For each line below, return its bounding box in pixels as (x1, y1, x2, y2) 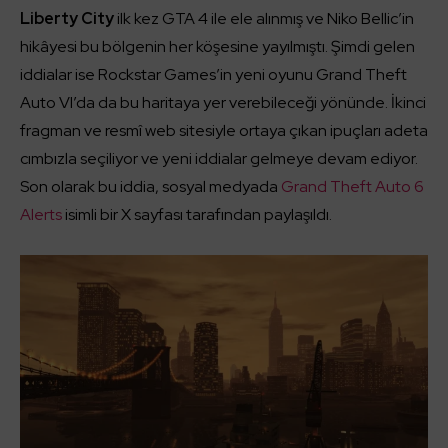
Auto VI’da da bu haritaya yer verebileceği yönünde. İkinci (20, 92, 426, 114)
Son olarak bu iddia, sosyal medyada (20, 176, 281, 198)
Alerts (20, 204, 62, 226)
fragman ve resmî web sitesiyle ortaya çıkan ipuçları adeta (20, 120, 428, 142)
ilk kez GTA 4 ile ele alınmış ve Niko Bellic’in (114, 8, 414, 30)
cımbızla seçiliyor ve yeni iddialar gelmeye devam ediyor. (20, 148, 418, 170)
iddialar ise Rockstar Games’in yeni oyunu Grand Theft (20, 64, 407, 86)
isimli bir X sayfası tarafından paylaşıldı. (62, 204, 332, 226)
